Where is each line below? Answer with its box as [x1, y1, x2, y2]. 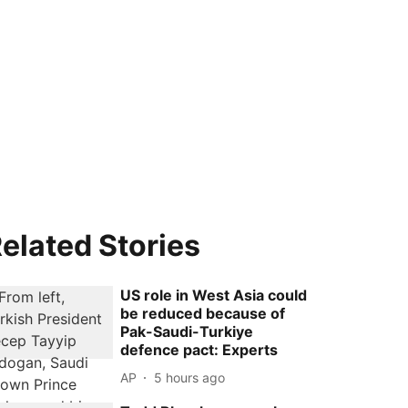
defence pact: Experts [120, 341, 279, 359]
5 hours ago [154, 369, 226, 385]
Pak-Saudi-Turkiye [120, 322, 254, 341]
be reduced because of [120, 304, 286, 322]
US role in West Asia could [120, 286, 308, 304]
